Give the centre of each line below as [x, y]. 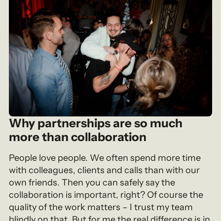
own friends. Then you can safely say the [92, 182]
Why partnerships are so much [96, 123]
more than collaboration [78, 137]
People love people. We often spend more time [105, 158]
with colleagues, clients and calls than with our [105, 170]
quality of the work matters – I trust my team [101, 207]
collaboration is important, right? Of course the [106, 195]
